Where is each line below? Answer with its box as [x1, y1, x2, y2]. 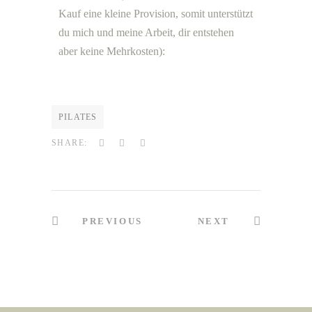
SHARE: [52, 137, 88, 148]
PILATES [58, 111, 97, 122]
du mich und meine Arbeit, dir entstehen [58, 26, 234, 38]
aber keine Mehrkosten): [58, 45, 165, 57]
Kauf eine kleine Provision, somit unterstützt [58, 8, 253, 19]
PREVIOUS [82, 215, 143, 226]
